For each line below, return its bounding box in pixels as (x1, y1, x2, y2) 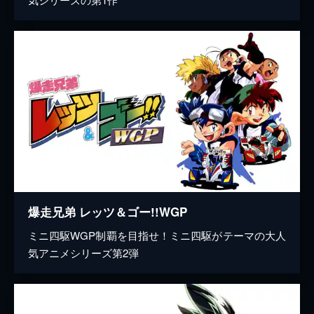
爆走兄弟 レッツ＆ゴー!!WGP (28, 203, 187, 220)
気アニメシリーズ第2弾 (28, 245, 139, 260)
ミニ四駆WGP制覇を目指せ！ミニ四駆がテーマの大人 (28, 227, 286, 243)
